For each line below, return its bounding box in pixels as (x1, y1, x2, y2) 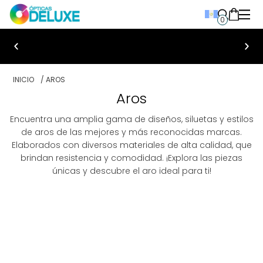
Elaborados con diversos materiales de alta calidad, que (11, 139, 252, 151)
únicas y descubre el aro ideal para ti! (52, 165, 211, 177)
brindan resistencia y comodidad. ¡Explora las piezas (21, 152, 242, 164)
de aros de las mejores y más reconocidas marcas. (21, 126, 242, 138)
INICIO (13, 75, 34, 85)
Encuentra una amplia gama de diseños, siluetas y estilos (9, 113, 254, 125)
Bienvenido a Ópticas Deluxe (15, 59, 131, 70)
